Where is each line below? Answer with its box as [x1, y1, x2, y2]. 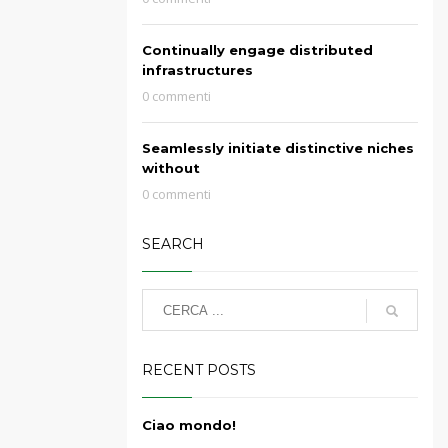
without [142, 160, 200, 176]
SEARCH [142, 235, 204, 253]
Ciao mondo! [142, 417, 236, 433]
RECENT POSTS [142, 361, 256, 379]
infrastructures [142, 62, 253, 78]
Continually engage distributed [142, 42, 373, 58]
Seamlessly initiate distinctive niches [142, 140, 414, 156]
